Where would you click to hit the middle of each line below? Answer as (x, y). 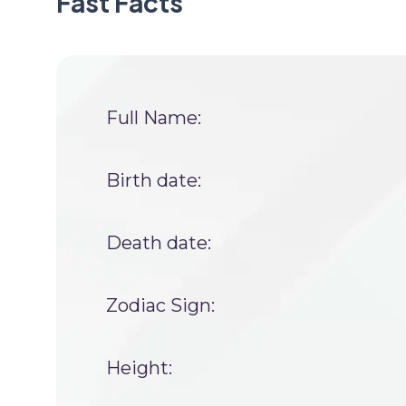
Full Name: (154, 118)
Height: (139, 368)
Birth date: (154, 180)
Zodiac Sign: (160, 305)
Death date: (159, 243)
